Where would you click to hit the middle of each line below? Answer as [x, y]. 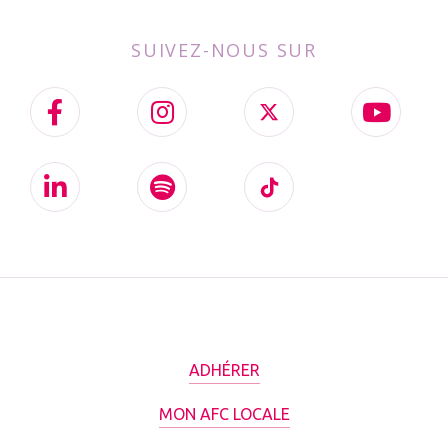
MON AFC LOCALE [224, 414]
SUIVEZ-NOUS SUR [224, 50]
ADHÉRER [224, 370]
